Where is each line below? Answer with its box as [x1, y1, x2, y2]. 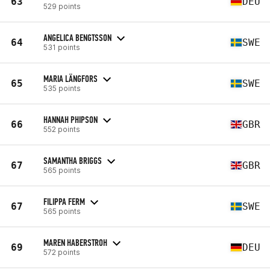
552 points [43, 124, 80, 134]
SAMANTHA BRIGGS [43, 154, 102, 166]
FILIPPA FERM [43, 195, 85, 207]
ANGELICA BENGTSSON [43, 31, 111, 43]
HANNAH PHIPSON [43, 113, 98, 125]
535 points [43, 83, 81, 93]
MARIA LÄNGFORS [43, 72, 98, 84]
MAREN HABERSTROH [43, 236, 107, 248]
